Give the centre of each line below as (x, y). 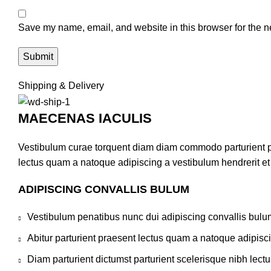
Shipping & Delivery (61, 86)
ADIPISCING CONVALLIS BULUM (104, 189)
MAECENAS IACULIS (85, 118)
